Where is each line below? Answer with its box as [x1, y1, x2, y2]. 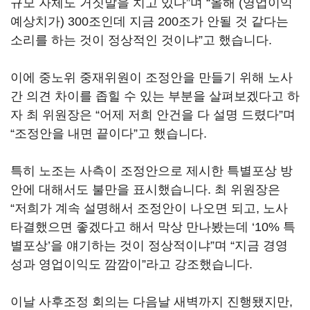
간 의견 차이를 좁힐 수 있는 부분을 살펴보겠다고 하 [10, 89, 300, 103]
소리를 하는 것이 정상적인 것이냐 [10, 33, 199, 47]
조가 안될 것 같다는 [179, 15, 289, 28]
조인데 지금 [89, 15, 158, 28]
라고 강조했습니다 [146, 257, 249, 271]
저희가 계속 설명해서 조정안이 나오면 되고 [15, 201, 256, 215]
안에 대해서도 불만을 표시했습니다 [10, 183, 208, 197]
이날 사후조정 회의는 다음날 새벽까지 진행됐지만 [10, 295, 289, 309]
